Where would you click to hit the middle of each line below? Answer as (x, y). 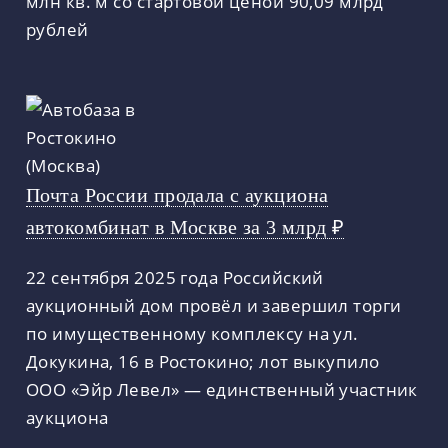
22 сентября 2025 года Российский (175, 277)
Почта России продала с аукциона (177, 195)
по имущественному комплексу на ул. (192, 333)
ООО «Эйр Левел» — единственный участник (222, 389)
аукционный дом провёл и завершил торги (214, 305)
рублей (57, 29)
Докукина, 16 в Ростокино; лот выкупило (203, 361)
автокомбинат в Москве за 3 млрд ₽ (185, 227)
